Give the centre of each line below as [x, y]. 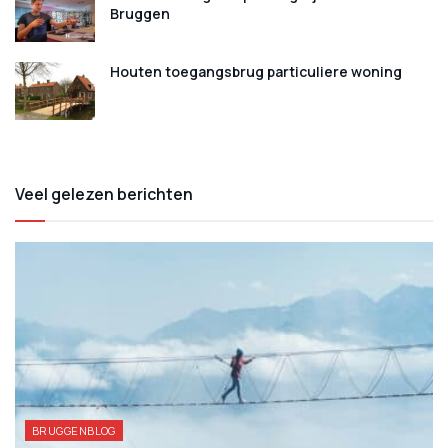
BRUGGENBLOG [74, 430]
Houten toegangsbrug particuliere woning [256, 72]
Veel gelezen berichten [104, 193]
